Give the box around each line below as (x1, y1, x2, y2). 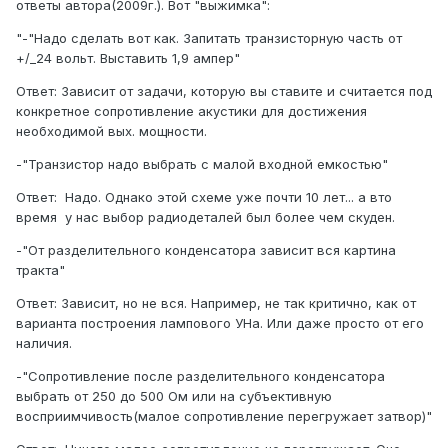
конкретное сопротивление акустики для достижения (16, 103, 367, 120)
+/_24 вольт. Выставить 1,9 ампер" (16, 50, 240, 67)
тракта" (16, 262, 65, 279)
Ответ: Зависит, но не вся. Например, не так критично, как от (16, 295, 416, 312)
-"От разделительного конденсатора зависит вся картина (16, 242, 396, 259)
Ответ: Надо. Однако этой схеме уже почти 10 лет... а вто (16, 189, 392, 206)
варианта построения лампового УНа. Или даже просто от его (16, 315, 424, 332)
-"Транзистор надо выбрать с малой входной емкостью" (16, 156, 388, 173)
